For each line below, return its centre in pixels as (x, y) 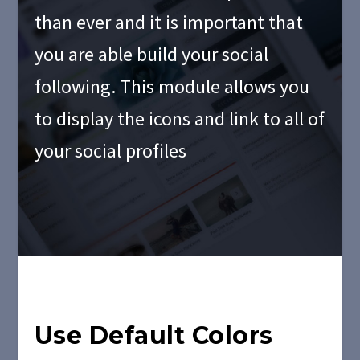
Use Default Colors (153, 335)
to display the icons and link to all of (179, 119)
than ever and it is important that (168, 22)
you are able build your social (151, 54)
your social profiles (110, 151)
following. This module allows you (172, 86)
